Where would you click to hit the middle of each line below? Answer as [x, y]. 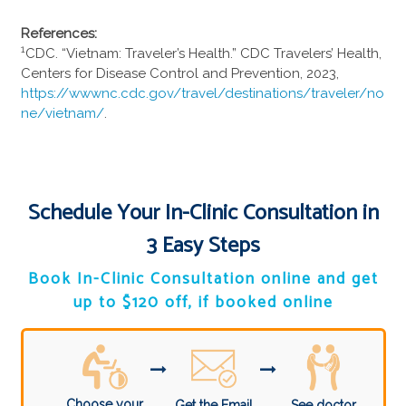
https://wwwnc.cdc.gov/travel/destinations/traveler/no [202, 93]
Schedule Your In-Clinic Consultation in [203, 214]
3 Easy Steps [203, 246]
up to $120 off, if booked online [203, 303]
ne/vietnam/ [62, 113]
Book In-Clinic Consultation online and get [203, 280]
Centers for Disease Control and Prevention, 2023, [179, 73]
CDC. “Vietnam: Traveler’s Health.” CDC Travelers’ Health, [203, 53]
